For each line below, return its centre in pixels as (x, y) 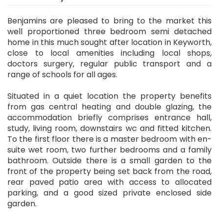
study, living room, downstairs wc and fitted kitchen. (109, 129)
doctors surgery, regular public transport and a (109, 64)
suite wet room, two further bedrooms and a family (109, 150)
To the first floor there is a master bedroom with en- (109, 139)
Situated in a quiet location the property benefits (109, 96)
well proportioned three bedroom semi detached (109, 32)
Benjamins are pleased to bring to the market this (109, 21)
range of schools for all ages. (62, 75)
